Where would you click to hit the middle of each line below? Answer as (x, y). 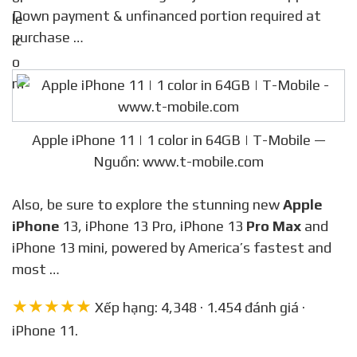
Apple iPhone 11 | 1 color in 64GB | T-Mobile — (178, 140)
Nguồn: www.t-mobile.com (178, 162)
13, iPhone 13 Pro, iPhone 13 (153, 226)
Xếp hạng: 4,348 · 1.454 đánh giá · (198, 308)
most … (36, 269)
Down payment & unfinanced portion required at (167, 16)
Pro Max (274, 226)
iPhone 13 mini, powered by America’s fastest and (172, 248)
